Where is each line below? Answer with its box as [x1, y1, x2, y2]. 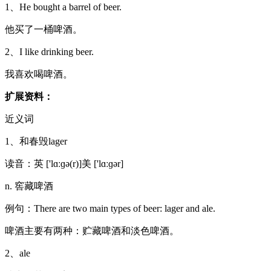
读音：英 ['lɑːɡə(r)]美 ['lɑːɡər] [5, 158, 123, 169]
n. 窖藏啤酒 [5, 180, 53, 191]
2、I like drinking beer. [5, 46, 94, 57]
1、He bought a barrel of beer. [5, 1, 122, 12]
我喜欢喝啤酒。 [5, 68, 73, 79]
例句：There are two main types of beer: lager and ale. [5, 203, 215, 214]
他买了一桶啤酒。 [5, 24, 82, 34]
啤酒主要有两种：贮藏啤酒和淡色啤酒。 [5, 225, 179, 236]
